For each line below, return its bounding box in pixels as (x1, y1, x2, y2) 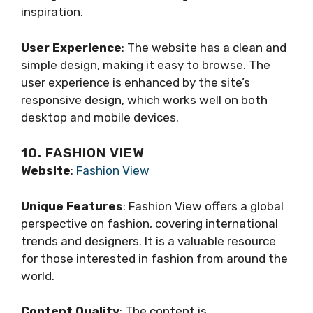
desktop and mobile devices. (21, 110, 179, 124)
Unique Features (21, 198, 123, 213)
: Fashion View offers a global (123, 198, 284, 213)
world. (21, 268, 54, 283)
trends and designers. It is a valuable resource (21, 233, 276, 248)
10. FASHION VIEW (21, 145, 145, 161)
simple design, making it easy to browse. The (21, 57, 270, 72)
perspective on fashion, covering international (21, 216, 278, 231)
